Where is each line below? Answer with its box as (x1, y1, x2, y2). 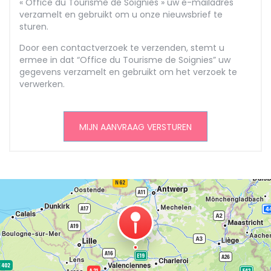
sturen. (19, 21, 48, 33)
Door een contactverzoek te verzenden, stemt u (19, 42, 224, 54)
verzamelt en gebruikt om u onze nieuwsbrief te (19, 8, 223, 21)
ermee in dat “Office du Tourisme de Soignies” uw (19, 54, 230, 66)
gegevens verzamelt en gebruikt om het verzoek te (19, 66, 237, 78)
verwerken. (19, 78, 65, 90)
